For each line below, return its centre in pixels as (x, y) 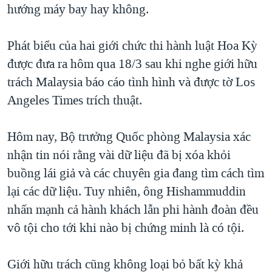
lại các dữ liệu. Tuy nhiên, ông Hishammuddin (127, 192)
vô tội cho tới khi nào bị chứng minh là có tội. (126, 228)
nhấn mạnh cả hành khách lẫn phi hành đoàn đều (133, 210)
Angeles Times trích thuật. (75, 100)
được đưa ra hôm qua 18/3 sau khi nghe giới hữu (132, 64)
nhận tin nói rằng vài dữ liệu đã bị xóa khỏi (119, 155)
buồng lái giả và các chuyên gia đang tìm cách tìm (136, 173)
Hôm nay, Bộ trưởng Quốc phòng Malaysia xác (129, 137)
